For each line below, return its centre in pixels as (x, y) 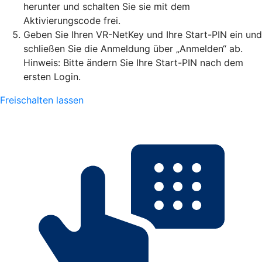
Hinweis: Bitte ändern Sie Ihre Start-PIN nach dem (133, 62)
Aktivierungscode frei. (72, 20)
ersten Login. (52, 76)
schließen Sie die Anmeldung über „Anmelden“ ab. (133, 48)
